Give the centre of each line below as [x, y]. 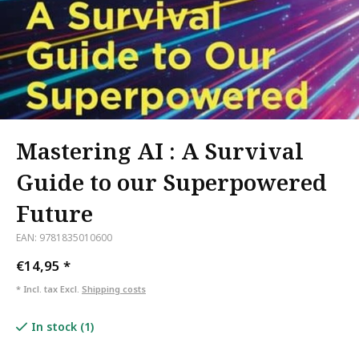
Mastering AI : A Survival [160, 151]
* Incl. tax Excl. [49, 289]
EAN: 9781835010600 [64, 237]
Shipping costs [114, 289]
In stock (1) [63, 327]
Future [54, 213]
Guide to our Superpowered [171, 182]
